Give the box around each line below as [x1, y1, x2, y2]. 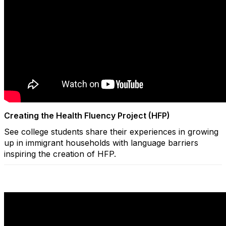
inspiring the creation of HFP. [4, 149, 116, 159]
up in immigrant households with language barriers [4, 138, 198, 148]
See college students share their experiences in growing [4, 127, 218, 137]
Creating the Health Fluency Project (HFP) [4, 110, 170, 121]
